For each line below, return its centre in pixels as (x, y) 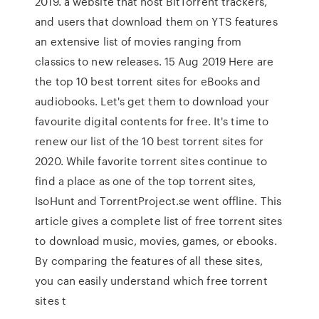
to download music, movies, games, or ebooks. (156, 241)
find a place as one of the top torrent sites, (145, 181)
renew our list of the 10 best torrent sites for (149, 141)
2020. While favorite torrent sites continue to (151, 161)
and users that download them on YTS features (156, 21)
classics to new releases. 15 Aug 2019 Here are (154, 61)
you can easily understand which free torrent (151, 281)
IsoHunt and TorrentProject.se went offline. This (158, 201)
